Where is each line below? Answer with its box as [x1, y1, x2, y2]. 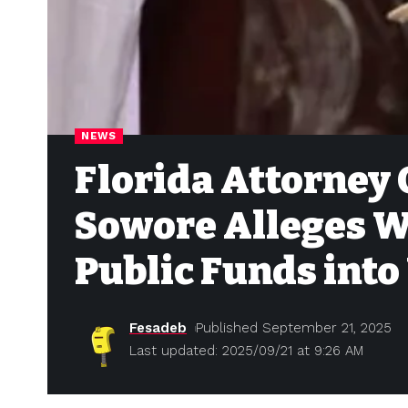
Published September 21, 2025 [195, 320, 392, 337]
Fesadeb [129, 320, 187, 337]
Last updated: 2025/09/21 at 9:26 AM [129, 342, 363, 360]
